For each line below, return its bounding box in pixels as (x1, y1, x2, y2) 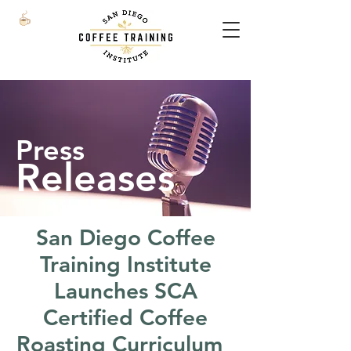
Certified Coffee (43, 304, 208, 331)
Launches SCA (53, 277, 197, 304)
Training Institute (39, 251, 212, 277)
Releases (16, 154, 175, 201)
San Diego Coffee (35, 224, 215, 251)
